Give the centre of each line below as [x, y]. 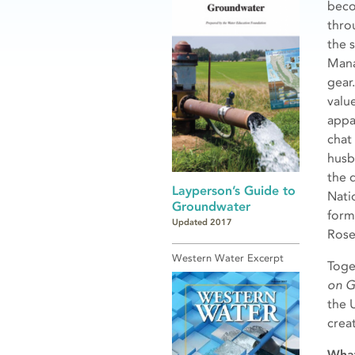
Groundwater [211, 206]
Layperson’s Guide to [234, 190]
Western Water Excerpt [228, 258]
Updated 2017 [202, 223]
